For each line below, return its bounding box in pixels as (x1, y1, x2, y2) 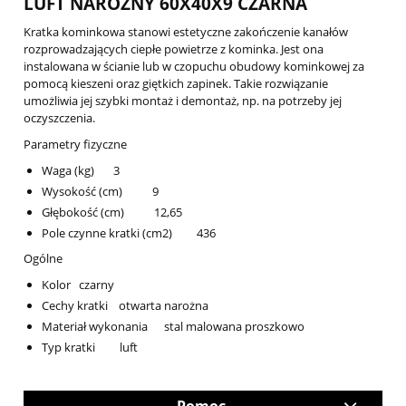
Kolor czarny (42, 276, 114, 294)
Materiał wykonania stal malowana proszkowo (42, 318, 304, 335)
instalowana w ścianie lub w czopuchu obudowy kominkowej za (24, 58, 364, 75)
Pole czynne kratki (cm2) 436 (42, 225, 216, 242)
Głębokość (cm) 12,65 (42, 204, 182, 221)
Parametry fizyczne (24, 136, 127, 153)
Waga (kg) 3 (42, 162, 120, 179)
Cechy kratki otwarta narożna (42, 297, 208, 314)
